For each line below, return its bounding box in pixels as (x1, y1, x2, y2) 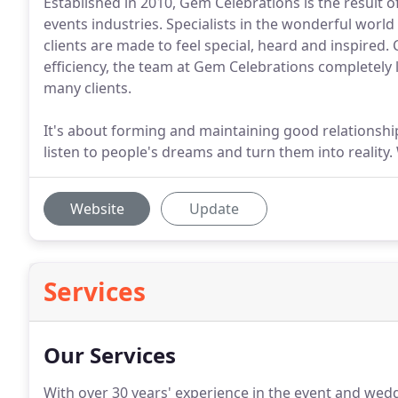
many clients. (44, 78, 131, 98)
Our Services (44, 340, 176, 370)
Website (69, 199, 124, 219)
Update (189, 199, 239, 219)
